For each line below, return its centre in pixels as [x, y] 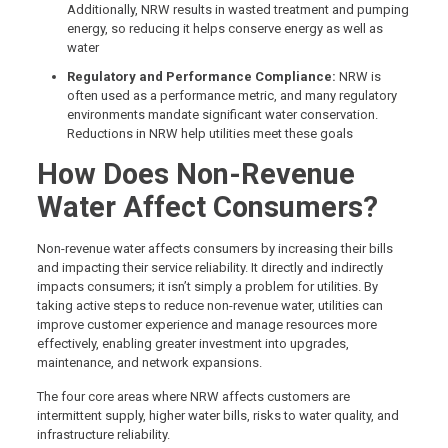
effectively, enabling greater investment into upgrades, [192, 344]
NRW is [359, 77]
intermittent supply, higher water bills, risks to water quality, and [217, 416]
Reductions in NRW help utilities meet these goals [209, 134]
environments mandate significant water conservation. [222, 115]
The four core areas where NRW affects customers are [193, 397]
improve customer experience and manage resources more [206, 325]
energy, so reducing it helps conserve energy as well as [224, 29]
